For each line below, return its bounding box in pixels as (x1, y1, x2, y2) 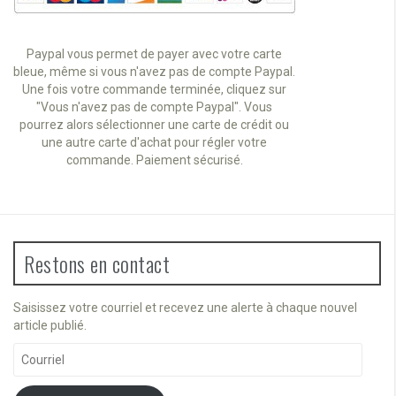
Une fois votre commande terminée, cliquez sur (22, 81, 286, 96)
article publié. (13, 317, 87, 332)
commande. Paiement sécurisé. (65, 152, 243, 167)
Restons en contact (24, 247, 170, 279)
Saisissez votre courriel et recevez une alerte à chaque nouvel (13, 300, 357, 315)
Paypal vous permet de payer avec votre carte (27, 46, 282, 61)
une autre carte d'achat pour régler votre (42, 134, 267, 149)
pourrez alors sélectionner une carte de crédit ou (19, 117, 289, 132)
